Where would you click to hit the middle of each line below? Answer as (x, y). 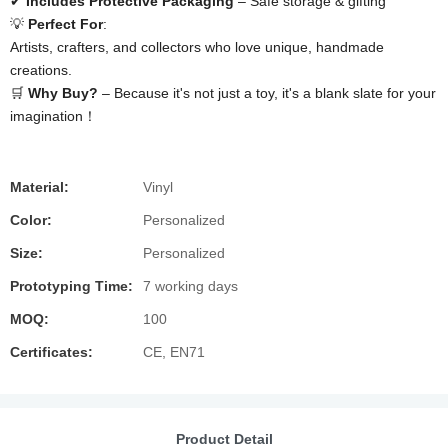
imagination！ (53, 116)
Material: (39, 187)
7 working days (190, 286)
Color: (31, 220)
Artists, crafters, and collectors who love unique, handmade (197, 47)
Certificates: (51, 352)
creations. (41, 70)
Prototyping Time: (71, 286)
